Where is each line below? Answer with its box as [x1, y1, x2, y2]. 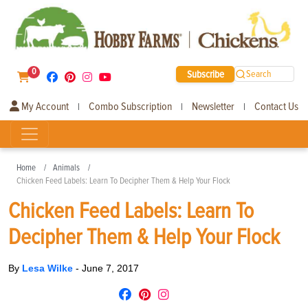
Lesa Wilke [22, 262, 76, 274]
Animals [53, 162, 80, 173]
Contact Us [254, 99, 298, 113]
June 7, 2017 [82, 262, 139, 274]
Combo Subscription [89, 99, 172, 113]
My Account [19, 99, 69, 113]
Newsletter [192, 99, 234, 113]
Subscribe [186, 67, 224, 80]
